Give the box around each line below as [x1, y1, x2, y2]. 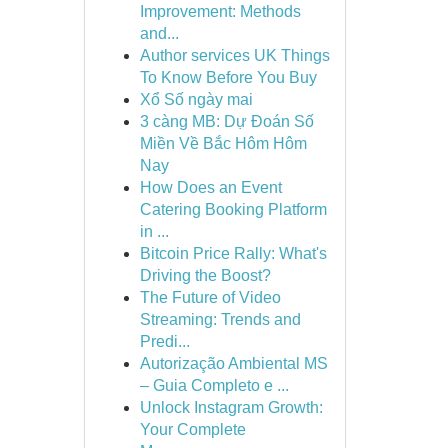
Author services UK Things [139, 47, 330, 64]
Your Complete [139, 421, 246, 438]
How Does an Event [139, 179, 282, 196]
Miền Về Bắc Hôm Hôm [139, 135, 307, 152]
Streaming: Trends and [139, 311, 301, 328]
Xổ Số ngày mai [139, 91, 253, 108]
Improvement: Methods [139, 3, 301, 20]
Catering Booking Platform [139, 201, 327, 218]
